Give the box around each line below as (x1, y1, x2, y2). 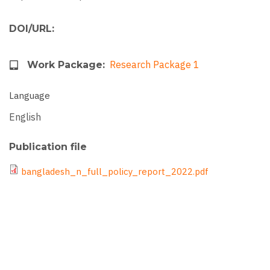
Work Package (27, 59, 102, 71)
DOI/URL (9, 23, 52, 35)
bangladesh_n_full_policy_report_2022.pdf (21, 166, 209, 178)
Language (9, 90, 50, 102)
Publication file (9, 141, 87, 153)
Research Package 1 (110, 58, 199, 71)
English (9, 111, 41, 124)
